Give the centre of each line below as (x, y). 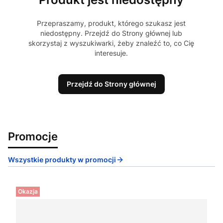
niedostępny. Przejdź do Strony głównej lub (111, 33)
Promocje (33, 136)
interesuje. (111, 53)
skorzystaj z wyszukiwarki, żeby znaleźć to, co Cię (111, 43)
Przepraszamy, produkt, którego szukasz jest (111, 23)
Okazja (28, 192)
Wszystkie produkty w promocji (62, 160)
